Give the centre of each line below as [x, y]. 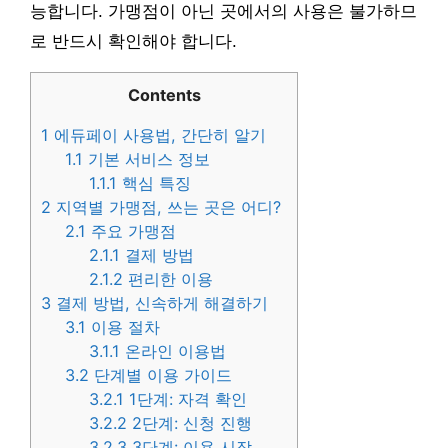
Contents [164, 94]
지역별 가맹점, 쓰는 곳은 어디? [166, 206]
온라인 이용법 [173, 350]
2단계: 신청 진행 [190, 422]
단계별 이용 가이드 [161, 374]
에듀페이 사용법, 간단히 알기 [157, 134]
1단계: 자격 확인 [186, 398]
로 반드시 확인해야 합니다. [133, 41]
